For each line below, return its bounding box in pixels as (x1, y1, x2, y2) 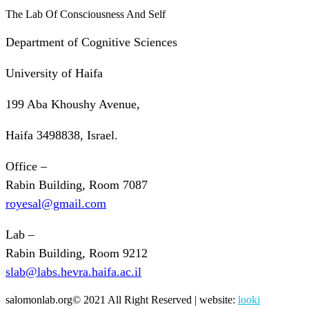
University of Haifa (6, 66, 103, 81)
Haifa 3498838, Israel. (6, 128, 118, 143)
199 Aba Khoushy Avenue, (6, 97, 140, 112)
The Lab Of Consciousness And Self (6, 8, 166, 21)
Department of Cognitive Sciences (6, 35, 177, 50)
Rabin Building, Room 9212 (6, 246, 148, 261)
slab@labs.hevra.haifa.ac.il (6, 265, 141, 279)
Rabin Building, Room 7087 (6, 178, 148, 192)
